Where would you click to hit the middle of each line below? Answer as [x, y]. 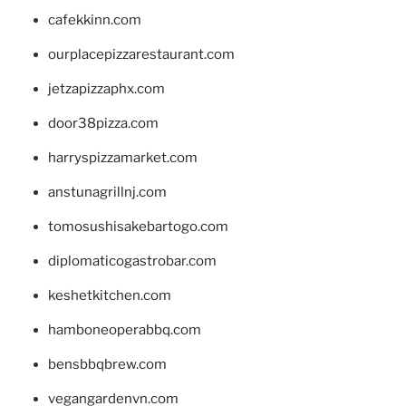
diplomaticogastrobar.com [132, 261]
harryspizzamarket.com [122, 158]
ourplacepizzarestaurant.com [141, 55]
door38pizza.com [103, 124]
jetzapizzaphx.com [106, 89]
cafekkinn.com [94, 20]
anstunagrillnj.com [107, 193]
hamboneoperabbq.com [124, 330]
